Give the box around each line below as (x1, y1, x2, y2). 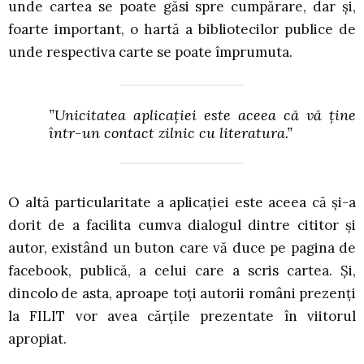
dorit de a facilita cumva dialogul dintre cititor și (8, 216, 356, 235)
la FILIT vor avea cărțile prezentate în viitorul (8, 307, 356, 326)
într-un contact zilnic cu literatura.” (49, 123, 292, 143)
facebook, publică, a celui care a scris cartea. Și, (8, 262, 356, 280)
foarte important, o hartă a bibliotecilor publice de (8, 20, 356, 39)
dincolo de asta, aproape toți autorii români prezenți (8, 284, 356, 303)
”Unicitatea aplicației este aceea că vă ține (49, 106, 356, 125)
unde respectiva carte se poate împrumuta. (8, 43, 292, 62)
